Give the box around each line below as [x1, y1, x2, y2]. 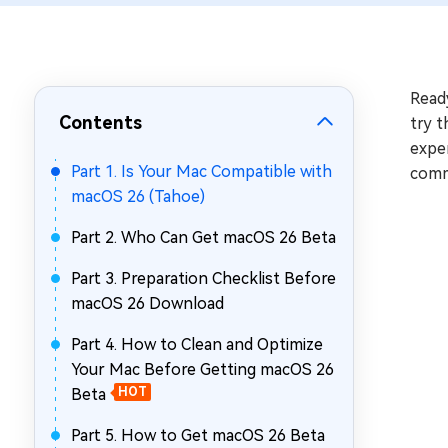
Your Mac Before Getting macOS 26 [71, 360, 334, 379]
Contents [59, 112, 142, 133]
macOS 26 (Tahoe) [71, 187, 205, 206]
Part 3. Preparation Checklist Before [71, 269, 336, 288]
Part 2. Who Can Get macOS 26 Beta [71, 228, 336, 247]
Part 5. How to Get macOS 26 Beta [71, 426, 325, 445]
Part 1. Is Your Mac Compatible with [71, 162, 332, 181]
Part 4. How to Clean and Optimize [71, 335, 323, 354]
